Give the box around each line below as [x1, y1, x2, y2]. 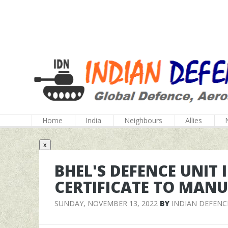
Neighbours [124, 116, 162, 125]
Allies [185, 116, 202, 125]
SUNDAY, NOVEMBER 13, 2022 [54, 198, 158, 208]
